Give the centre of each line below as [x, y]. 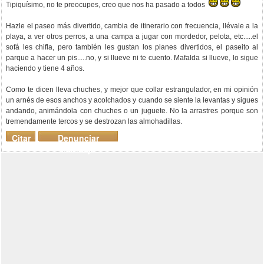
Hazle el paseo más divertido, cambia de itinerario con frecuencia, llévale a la [132, 26]
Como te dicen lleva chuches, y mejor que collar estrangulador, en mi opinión [132, 90]
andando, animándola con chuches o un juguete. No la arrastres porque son [132, 111]
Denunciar [78, 138]
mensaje [78, 149]
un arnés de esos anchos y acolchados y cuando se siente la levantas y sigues [132, 100]
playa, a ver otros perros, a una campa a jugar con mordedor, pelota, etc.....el [132, 37]
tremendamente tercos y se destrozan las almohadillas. [94, 121]
